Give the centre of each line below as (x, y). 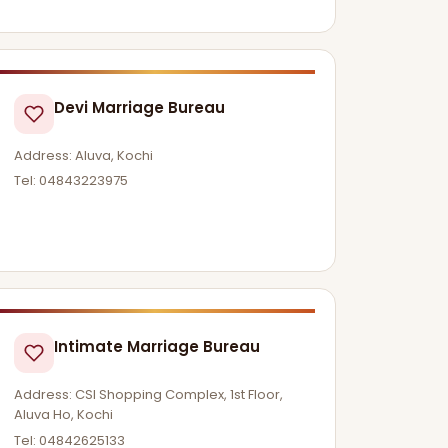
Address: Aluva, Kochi (84, 155)
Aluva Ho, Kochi (64, 415)
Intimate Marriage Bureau (157, 347)
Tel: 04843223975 (71, 181)
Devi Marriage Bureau (140, 107)
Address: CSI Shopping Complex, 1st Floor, (149, 395)
